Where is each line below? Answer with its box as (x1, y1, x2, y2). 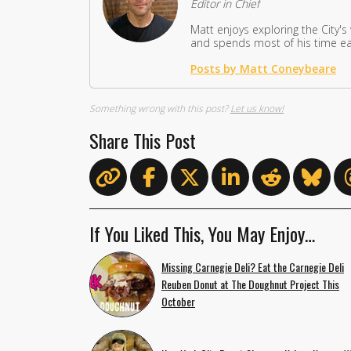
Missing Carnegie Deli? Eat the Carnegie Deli (161, 258, 344, 275)
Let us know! (230, 101, 284, 115)
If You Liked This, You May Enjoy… (89, 219, 315, 248)
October (161, 292, 195, 309)
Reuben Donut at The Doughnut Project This (161, 275, 339, 292)
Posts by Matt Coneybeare (190, 60, 336, 76)
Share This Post (89, 125, 196, 154)
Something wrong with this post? (89, 101, 230, 115)
